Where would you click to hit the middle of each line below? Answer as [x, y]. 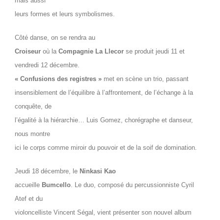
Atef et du [29, 199]
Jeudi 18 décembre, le [47, 171]
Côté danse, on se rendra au [55, 38]
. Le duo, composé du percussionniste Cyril [132, 185]
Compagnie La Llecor [91, 51]
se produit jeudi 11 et [154, 51]
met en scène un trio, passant [145, 79]
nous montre [32, 134]
